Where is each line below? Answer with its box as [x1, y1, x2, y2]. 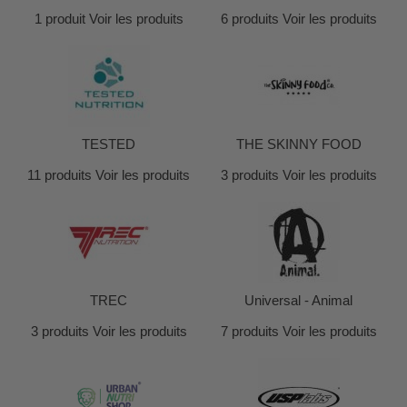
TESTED [82, 136, 135, 152]
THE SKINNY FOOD [235, 136, 362, 152]
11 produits [27, 167, 92, 183]
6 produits [220, 11, 279, 26]
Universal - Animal [244, 293, 352, 308]
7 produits [220, 323, 279, 339]
